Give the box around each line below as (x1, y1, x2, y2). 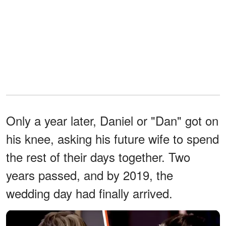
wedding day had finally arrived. (6, 184, 173, 202)
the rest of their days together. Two (6, 147, 190, 165)
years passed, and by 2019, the (6, 165, 173, 184)
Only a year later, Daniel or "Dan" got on (6, 111, 218, 129)
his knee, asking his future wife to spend (6, 129, 219, 147)
